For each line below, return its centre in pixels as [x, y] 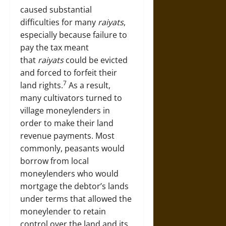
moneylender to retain [63, 211]
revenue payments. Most [67, 136]
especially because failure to [74, 35]
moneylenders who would [69, 174]
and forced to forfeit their [69, 73]
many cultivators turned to [71, 98]
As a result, [89, 85]
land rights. [42, 85]
